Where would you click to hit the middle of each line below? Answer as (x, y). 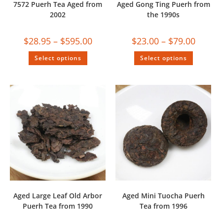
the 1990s (163, 14)
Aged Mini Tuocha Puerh (163, 195)
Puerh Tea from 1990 (58, 206)
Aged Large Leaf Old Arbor (58, 195)
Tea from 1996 (163, 206)
